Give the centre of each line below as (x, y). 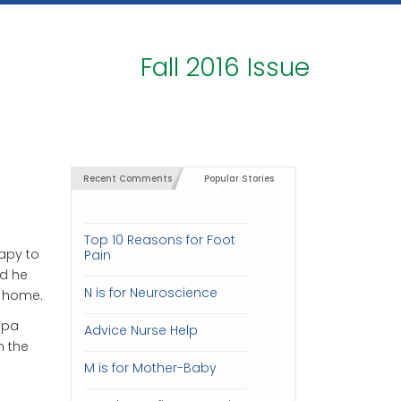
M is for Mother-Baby (150, 368)
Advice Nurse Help (141, 330)
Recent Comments (127, 179)
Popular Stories (239, 179)
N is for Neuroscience (150, 293)
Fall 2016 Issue (225, 68)
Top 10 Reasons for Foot (159, 240)
